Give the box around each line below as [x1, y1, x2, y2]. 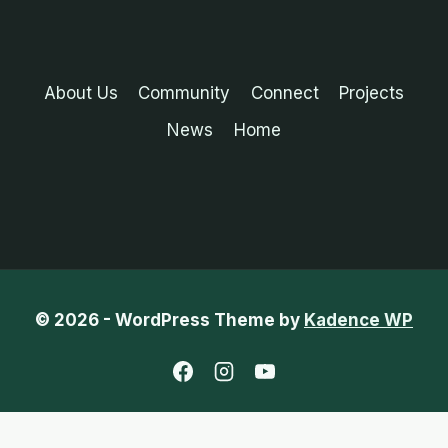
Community [138, 82, 231, 103]
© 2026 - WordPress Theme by [35, 310, 304, 331]
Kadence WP [304, 310, 413, 331]
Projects [339, 82, 405, 103]
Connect [250, 82, 319, 103]
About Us [43, 82, 118, 103]
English [195, 423, 253, 444]
